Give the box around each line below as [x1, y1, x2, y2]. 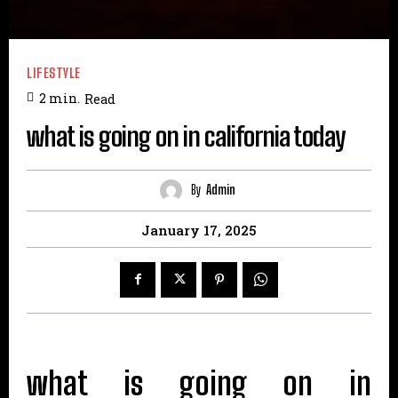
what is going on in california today [27, 119, 346, 152]
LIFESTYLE [27, 65, 81, 82]
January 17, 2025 [141, 220, 257, 239]
